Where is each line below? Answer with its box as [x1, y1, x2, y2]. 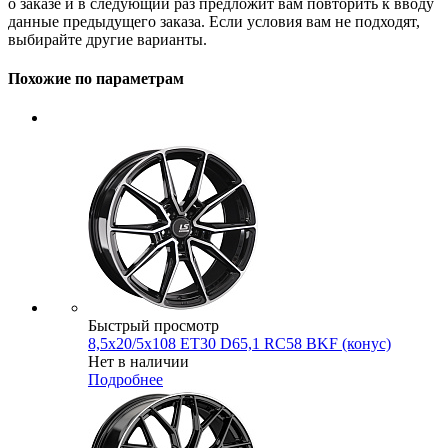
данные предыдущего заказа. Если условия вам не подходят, [8, 12, 420, 30]
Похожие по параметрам [8, 70, 184, 88]
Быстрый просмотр [88, 317, 219, 335]
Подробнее [88, 371, 163, 389]
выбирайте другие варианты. [8, 30, 207, 48]
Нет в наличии [88, 353, 189, 371]
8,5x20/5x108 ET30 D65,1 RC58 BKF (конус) [88, 335, 391, 353]
